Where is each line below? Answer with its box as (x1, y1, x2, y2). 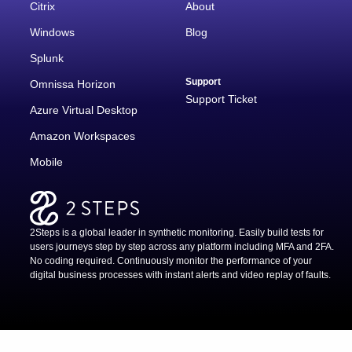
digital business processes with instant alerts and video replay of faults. (30, 269, 331, 281)
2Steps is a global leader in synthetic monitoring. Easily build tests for (30, 227, 324, 239)
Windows (30, 26, 75, 39)
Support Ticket (185, 93, 258, 106)
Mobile (30, 156, 63, 169)
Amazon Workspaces (30, 130, 135, 143)
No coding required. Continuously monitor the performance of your (30, 255, 312, 267)
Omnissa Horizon (30, 78, 115, 91)
